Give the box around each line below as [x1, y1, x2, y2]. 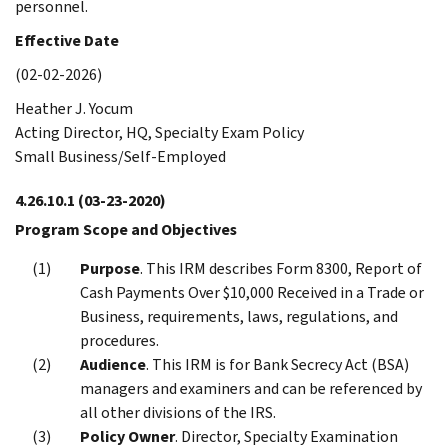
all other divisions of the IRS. [80, 401, 276, 423]
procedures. [80, 329, 159, 351]
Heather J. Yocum [15, 97, 133, 119]
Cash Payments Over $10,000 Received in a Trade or [80, 281, 424, 303]
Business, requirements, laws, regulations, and [80, 305, 398, 327]
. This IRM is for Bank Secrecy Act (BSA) [146, 353, 409, 375]
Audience [80, 353, 146, 375]
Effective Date [15, 29, 119, 51]
